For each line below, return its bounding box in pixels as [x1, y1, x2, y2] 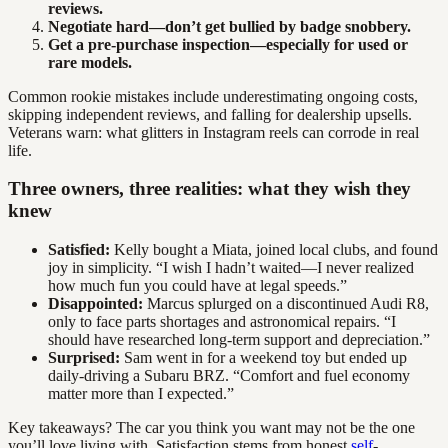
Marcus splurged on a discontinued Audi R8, [143, 295, 429, 313]
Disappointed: [48, 295, 143, 313]
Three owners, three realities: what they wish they [8, 178, 411, 200]
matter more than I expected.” [48, 385, 234, 403]
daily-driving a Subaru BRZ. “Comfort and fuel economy [48, 367, 410, 385]
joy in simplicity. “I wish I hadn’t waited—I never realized [48, 259, 414, 277]
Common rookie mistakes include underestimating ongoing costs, [8, 87, 418, 105]
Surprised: [48, 349, 120, 367]
